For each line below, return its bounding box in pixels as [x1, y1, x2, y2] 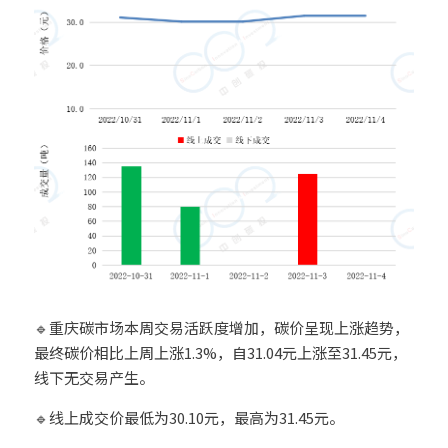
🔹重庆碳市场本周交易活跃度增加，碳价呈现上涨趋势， [34, 317, 409, 339]
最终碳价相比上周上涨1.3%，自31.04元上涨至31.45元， [34, 342, 407, 364]
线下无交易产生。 [34, 367, 154, 389]
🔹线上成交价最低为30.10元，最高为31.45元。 [34, 407, 344, 429]
